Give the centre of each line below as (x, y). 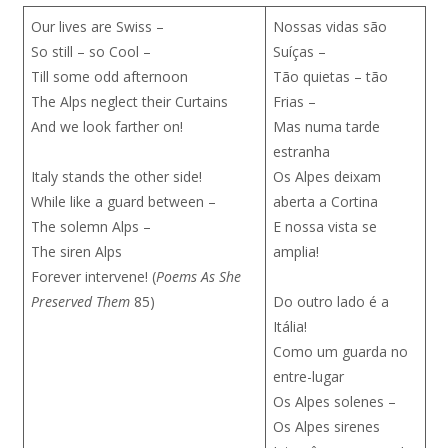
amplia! (295, 251)
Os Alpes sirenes (326, 426)
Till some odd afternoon (109, 76)
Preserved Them (80, 301)
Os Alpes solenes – (334, 401)
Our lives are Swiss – (97, 26)
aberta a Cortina (325, 201)
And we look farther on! (106, 126)
